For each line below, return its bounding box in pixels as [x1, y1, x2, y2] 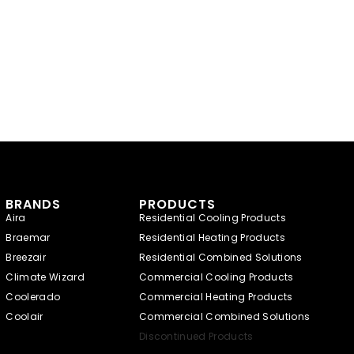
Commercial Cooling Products [138, 269, 294, 284]
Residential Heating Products [138, 230, 285, 244]
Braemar [6, 230, 51, 244]
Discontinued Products [138, 329, 254, 343]
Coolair [6, 309, 43, 323]
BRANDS [6, 194, 62, 213]
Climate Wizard [6, 269, 85, 284]
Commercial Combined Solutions [138, 309, 311, 323]
